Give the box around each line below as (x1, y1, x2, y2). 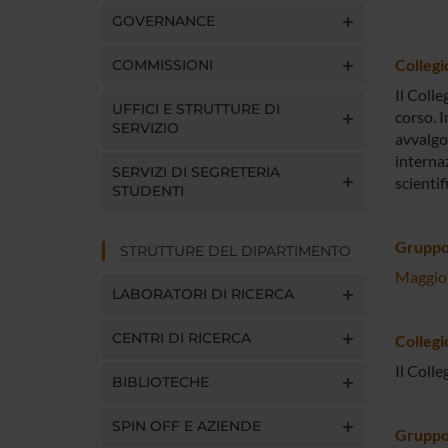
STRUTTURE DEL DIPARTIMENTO (120, 241, 351, 260)
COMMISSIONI (112, 55, 213, 74)
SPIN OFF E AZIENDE (112, 416, 261, 435)
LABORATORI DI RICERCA (112, 284, 294, 303)
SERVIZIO (112, 118, 179, 137)
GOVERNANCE (112, 11, 215, 30)
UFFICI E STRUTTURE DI (112, 99, 280, 118)
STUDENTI (112, 181, 184, 200)
